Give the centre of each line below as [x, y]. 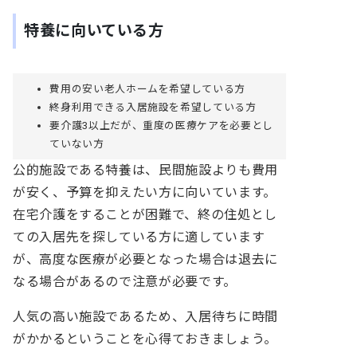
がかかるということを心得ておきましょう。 [145, 339]
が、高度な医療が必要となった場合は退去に [145, 260]
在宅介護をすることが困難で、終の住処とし [145, 215]
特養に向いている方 [94, 31]
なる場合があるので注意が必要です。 [125, 282]
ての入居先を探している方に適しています [139, 237]
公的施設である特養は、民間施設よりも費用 [145, 171]
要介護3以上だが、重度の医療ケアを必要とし [161, 126]
